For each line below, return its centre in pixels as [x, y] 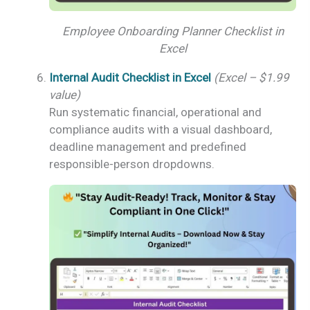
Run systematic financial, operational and [155, 112]
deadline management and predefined [148, 146]
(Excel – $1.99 [252, 77]
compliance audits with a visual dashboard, [161, 129]
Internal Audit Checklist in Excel [130, 77]
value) [65, 94]
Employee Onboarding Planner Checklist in [173, 31]
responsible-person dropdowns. [132, 164]
